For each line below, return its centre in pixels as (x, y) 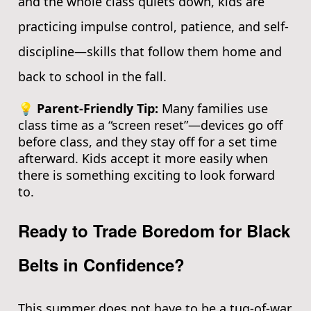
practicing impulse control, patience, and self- (153, 27)
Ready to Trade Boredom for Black (154, 230)
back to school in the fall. (92, 77)
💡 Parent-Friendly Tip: (88, 109)
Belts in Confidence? (101, 264)
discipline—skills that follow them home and (150, 52)
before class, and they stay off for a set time (148, 142)
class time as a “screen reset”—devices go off (150, 125)
